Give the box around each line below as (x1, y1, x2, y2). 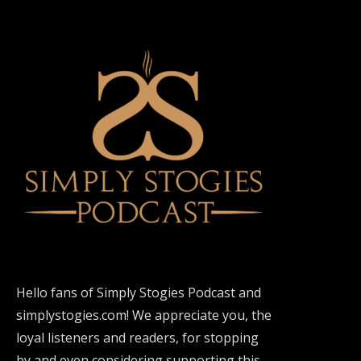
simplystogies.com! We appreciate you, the (16, 305, 272, 324)
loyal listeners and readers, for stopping (16, 328, 259, 346)
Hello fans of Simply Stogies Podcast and (16, 283, 261, 301)
